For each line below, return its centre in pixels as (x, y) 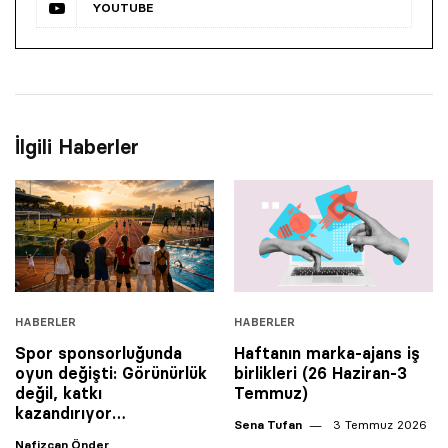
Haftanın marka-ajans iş (327, 352)
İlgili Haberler (77, 146)
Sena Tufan (268, 424)
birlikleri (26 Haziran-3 (320, 372)
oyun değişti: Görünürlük (111, 372)
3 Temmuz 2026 (378, 424)
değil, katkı (58, 392)
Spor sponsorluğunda (98, 352)
